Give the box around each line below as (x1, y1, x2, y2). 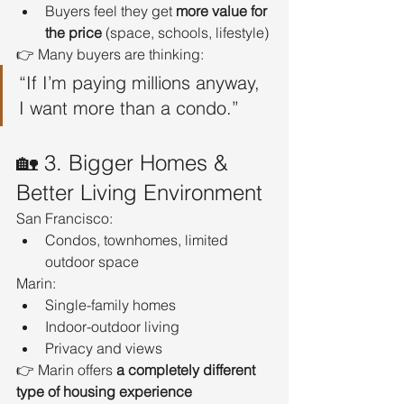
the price (45, 23, 102, 41)
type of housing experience (16, 381, 192, 400)
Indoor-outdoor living (45, 317, 179, 335)
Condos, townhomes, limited (45, 230, 232, 249)
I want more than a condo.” (19, 96, 239, 119)
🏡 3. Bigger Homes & (16, 149, 234, 176)
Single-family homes (45, 295, 176, 314)
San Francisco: (16, 208, 113, 227)
